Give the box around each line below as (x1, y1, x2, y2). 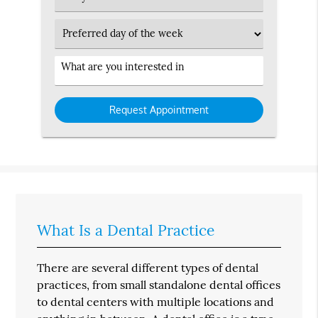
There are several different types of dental (37, 260, 259, 275)
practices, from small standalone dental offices (37, 277, 281, 292)
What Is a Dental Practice (37, 220, 215, 240)
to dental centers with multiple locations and (37, 294, 275, 309)
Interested (61, 78, 109, 92)
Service (61, 63, 95, 77)
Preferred (61, 26, 106, 40)
